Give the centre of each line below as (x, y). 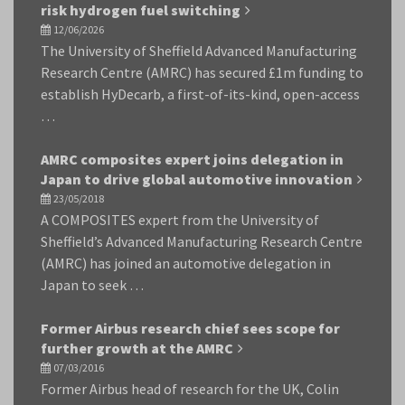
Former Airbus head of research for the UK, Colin (190, 389)
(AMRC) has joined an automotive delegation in (186, 263)
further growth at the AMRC (137, 348)
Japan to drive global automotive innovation (197, 179)
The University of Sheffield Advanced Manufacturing (199, 51)
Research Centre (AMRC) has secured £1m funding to (202, 72)
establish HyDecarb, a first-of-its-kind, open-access (200, 94)
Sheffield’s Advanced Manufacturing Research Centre (202, 241)
